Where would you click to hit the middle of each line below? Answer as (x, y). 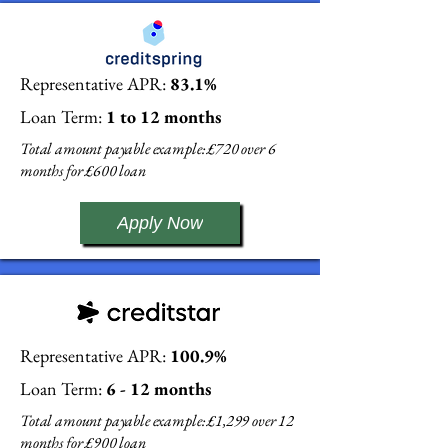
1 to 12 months (163, 116)
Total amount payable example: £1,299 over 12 (157, 420)
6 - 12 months (156, 388)
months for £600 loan (83, 170)
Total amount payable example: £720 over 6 (148, 148)
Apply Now (160, 222)
